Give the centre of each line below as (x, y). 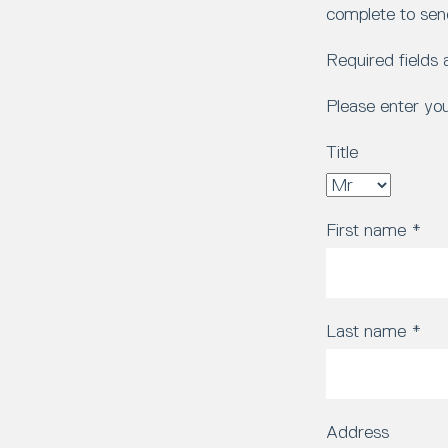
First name (368, 229)
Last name (368, 330)
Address (357, 431)
